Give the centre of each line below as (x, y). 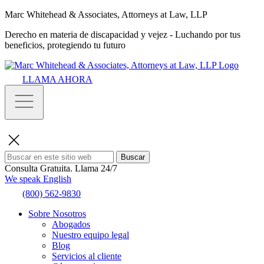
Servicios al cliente (87, 256)
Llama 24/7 (96, 168)
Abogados (71, 224)
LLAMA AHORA (57, 79)
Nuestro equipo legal (90, 235)
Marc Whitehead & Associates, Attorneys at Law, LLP (106, 14)
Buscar (133, 157)
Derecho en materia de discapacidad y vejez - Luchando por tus (123, 34)
